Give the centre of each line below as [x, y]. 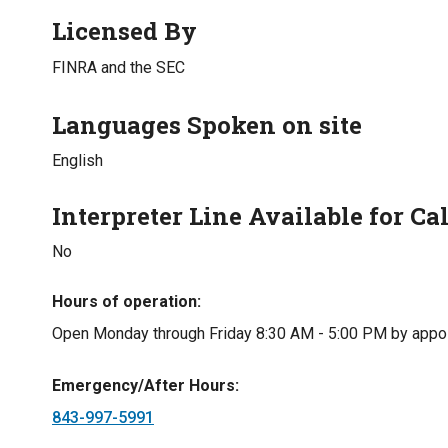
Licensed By [124, 31]
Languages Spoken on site [207, 125]
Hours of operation [124, 301]
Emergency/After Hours [143, 385]
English [77, 160]
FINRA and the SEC [118, 67]
